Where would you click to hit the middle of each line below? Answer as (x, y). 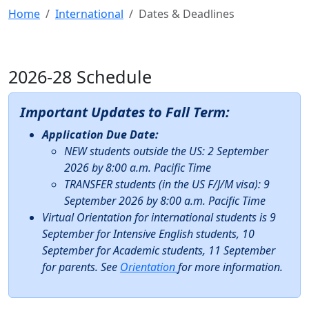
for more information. (230, 267)
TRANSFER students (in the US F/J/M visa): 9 (167, 184)
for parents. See (81, 267)
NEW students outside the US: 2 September (166, 151)
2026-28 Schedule (82, 77)
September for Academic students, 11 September (159, 250)
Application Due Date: (100, 134)
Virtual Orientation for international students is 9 (159, 217)
